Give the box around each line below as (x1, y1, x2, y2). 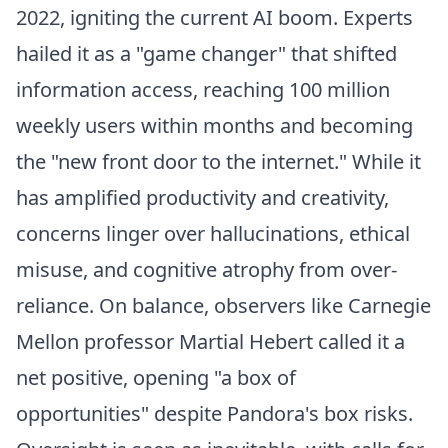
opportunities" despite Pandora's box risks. (16, 400, 413, 427)
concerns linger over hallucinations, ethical (16, 220, 410, 247)
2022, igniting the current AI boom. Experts (16, 4, 413, 31)
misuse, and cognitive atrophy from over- (16, 256, 397, 283)
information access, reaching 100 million (16, 76, 390, 103)
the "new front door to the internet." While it (16, 148, 421, 175)
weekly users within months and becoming (16, 112, 413, 139)
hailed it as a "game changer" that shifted (16, 40, 397, 67)
